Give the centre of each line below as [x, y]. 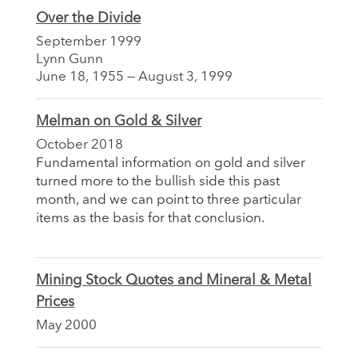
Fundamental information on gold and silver [171, 163]
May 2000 [66, 325]
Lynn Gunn [70, 59]
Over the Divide [88, 18]
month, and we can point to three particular [169, 200]
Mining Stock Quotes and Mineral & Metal [174, 280]
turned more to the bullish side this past [158, 181]
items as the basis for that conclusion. [150, 218]
